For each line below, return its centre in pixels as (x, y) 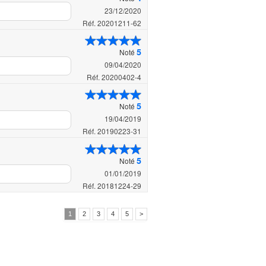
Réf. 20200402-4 (114, 77)
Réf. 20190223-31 (112, 131)
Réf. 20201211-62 (112, 23)
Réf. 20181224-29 (112, 185)
